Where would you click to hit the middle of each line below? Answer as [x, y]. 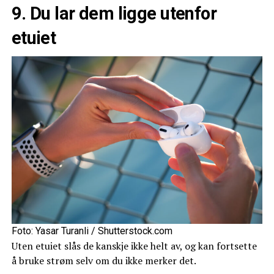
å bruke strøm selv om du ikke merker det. [104, 260]
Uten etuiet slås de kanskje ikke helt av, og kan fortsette [134, 246]
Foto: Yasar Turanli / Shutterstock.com [92, 231]
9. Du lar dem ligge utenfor [114, 13]
